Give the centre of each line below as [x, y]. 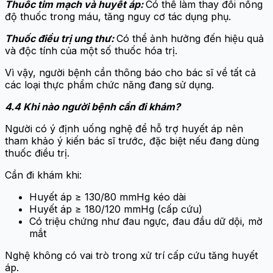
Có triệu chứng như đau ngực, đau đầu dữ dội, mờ [146, 221]
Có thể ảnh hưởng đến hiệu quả [190, 38]
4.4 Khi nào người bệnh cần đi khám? [93, 106]
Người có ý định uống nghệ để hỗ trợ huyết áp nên [124, 128]
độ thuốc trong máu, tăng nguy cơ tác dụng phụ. [118, 16]
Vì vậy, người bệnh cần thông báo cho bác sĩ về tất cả [130, 72]
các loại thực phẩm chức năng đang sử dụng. [109, 84]
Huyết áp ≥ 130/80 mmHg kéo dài [108, 197]
